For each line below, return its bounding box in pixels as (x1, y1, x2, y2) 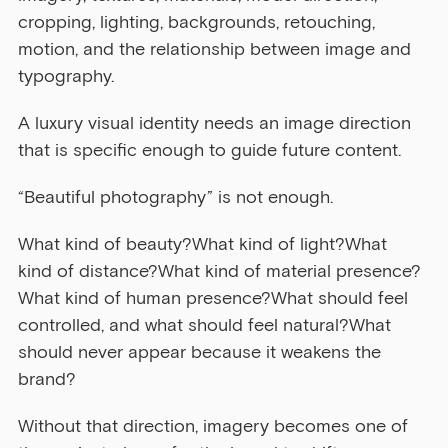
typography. (18, 65, 114, 88)
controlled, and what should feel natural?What (18, 314, 396, 337)
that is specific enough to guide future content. (18, 139, 401, 162)
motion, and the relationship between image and (18, 38, 416, 61)
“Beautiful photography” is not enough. (18, 186, 333, 209)
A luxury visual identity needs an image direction (18, 112, 416, 135)
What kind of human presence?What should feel (18, 287, 413, 310)
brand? (18, 368, 76, 391)
